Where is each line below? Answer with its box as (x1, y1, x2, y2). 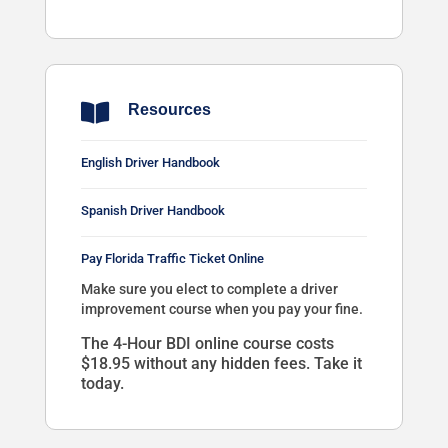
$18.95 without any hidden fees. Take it (80, 354, 362, 374)
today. (80, 374, 124, 394)
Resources (127, 101, 211, 119)
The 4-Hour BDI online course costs (80, 334, 334, 354)
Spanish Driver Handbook (80, 203, 225, 219)
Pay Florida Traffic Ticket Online (80, 251, 264, 267)
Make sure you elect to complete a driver (80, 281, 338, 298)
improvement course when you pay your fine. (80, 301, 363, 318)
